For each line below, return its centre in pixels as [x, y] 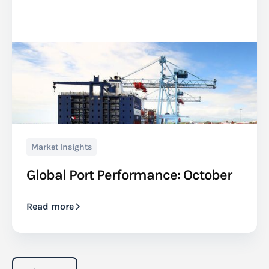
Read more [50, 207]
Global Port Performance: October [129, 175]
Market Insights [62, 147]
